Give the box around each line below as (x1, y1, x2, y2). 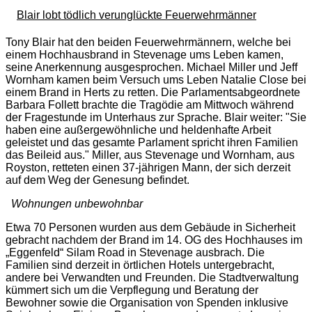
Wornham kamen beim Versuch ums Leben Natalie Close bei (6, 74, 306, 86)
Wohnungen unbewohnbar (11, 198, 143, 210)
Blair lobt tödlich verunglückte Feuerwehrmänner (17, 8, 256, 21)
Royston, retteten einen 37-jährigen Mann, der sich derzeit (6, 162, 290, 174)
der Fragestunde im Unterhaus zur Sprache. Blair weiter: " (6, 111, 290, 124)
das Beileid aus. (6, 149, 85, 162)
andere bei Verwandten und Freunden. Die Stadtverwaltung (6, 272, 299, 284)
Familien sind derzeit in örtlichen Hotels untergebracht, (6, 259, 274, 272)
